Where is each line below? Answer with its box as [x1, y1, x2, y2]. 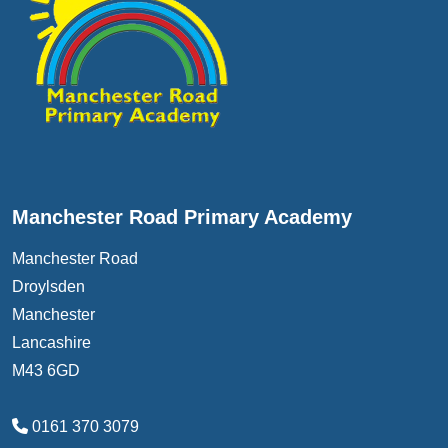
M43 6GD [12, 361, 80, 379]
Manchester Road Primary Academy [12, 205, 352, 228]
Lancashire [12, 333, 91, 351]
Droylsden [12, 277, 85, 295]
